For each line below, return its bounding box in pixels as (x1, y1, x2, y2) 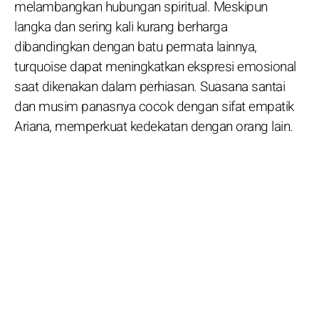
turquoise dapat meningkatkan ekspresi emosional (14, 56, 296, 77)
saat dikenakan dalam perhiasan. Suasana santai (14, 76, 285, 97)
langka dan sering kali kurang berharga (14, 16, 227, 37)
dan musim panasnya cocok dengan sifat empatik (14, 96, 294, 117)
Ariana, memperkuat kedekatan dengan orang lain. (14, 116, 293, 137)
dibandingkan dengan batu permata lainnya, (14, 36, 257, 57)
